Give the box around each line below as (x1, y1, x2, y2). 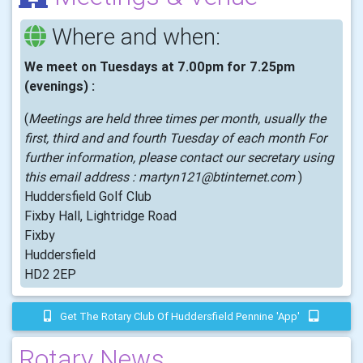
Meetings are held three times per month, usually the (28, 110, 326, 126)
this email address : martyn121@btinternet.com (24, 169, 298, 185)
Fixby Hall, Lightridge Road (24, 207, 177, 224)
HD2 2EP (24, 266, 76, 282)
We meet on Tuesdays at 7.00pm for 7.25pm (24, 58, 295, 75)
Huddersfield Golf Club (24, 188, 152, 204)
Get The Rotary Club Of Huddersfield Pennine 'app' (58, 310, 302, 323)
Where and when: (46, 23, 220, 50)
